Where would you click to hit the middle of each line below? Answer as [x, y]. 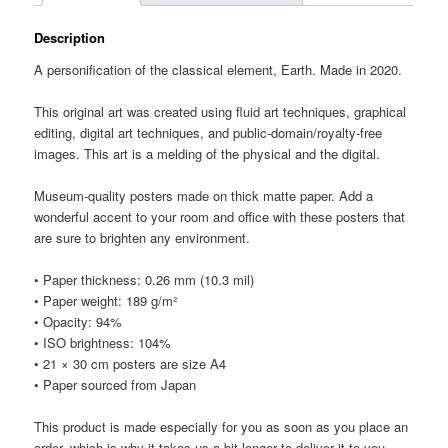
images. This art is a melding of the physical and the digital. [207, 153]
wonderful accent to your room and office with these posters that [220, 216]
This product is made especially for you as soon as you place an [221, 427]
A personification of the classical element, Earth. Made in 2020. [218, 69]
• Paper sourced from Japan [115, 385]
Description [70, 38]
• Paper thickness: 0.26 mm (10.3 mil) [144, 280]
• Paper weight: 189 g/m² [106, 301]
